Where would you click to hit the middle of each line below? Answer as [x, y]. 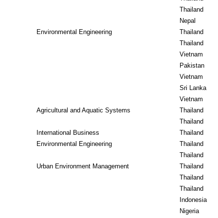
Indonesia [193, 200]
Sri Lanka [193, 88]
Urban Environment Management [83, 166]
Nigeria [189, 211]
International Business [68, 133]
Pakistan [192, 65]
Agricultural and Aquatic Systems [83, 110]
